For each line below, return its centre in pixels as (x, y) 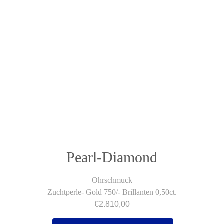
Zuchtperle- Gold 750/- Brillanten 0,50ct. (112, 192)
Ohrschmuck (112, 180)
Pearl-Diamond (112, 157)
